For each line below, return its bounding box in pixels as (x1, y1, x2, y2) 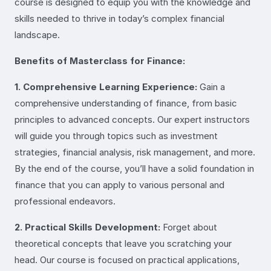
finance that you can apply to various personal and (15, 178, 224, 191)
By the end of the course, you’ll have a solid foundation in (15, 162, 254, 174)
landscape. (15, 28, 60, 41)
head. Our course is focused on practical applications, (15, 253, 240, 266)
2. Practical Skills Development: (15, 221, 160, 233)
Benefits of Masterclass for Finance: (15, 54, 185, 67)
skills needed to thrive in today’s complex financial (15, 12, 224, 24)
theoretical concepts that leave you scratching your (15, 237, 232, 249)
